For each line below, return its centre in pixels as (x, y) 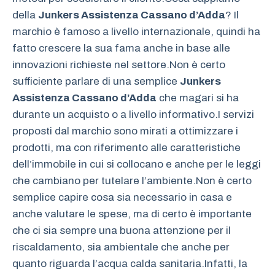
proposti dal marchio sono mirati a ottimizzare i (125, 131)
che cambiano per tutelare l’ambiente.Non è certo (132, 181)
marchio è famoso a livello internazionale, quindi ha (136, 32)
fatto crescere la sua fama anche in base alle (121, 48)
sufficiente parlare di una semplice (96, 82)
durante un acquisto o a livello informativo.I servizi (133, 115)
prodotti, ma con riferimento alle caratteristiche (126, 148)
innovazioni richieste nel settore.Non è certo (119, 65)
